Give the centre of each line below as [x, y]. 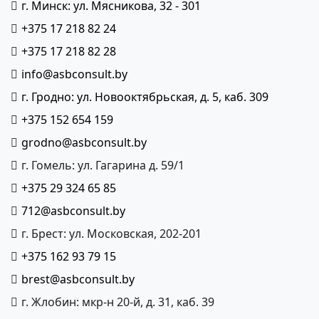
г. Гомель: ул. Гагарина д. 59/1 [103, 166]
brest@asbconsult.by [78, 279]
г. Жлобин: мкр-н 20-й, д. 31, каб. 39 [117, 302]
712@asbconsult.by [73, 211]
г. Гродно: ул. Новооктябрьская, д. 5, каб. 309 [145, 97]
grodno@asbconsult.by [84, 143]
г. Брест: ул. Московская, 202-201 [111, 234]
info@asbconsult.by [74, 74]
